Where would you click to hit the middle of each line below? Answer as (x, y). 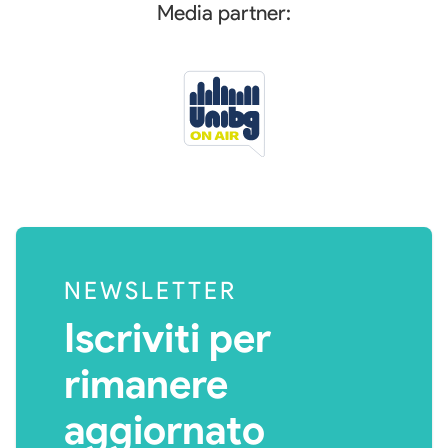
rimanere (146, 384)
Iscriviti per (167, 338)
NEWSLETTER (150, 291)
